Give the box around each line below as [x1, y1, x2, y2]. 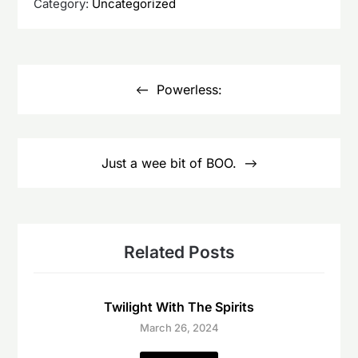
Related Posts [123, 242, 235, 263]
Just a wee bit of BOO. [101, 155, 237, 172]
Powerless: [157, 82, 222, 98]
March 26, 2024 [139, 321, 219, 335]
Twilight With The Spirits [104, 299, 254, 316]
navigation [17, 78, 97, 98]
